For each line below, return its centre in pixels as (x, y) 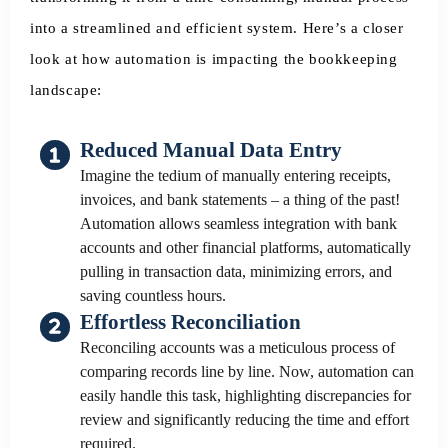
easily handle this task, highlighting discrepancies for (245, 395)
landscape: (66, 90)
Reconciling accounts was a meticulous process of (237, 347)
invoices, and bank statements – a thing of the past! (240, 200)
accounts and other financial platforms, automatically (245, 248)
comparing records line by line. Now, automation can (247, 371)
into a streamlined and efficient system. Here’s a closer (217, 28)
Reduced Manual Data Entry (211, 150)
